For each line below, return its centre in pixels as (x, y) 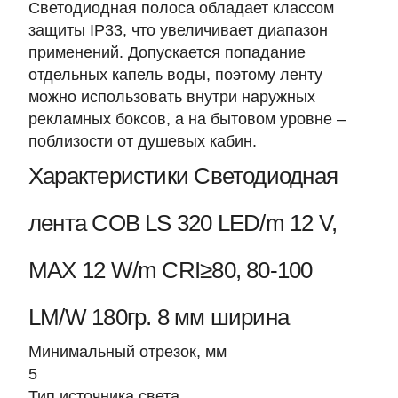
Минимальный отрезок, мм (127, 352)
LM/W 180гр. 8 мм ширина (159, 317)
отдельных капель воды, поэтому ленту (175, 75)
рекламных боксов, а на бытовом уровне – (187, 119)
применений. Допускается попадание (167, 52)
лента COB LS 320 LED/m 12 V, (183, 223)
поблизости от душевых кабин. (143, 141)
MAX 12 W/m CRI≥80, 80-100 (171, 270)
